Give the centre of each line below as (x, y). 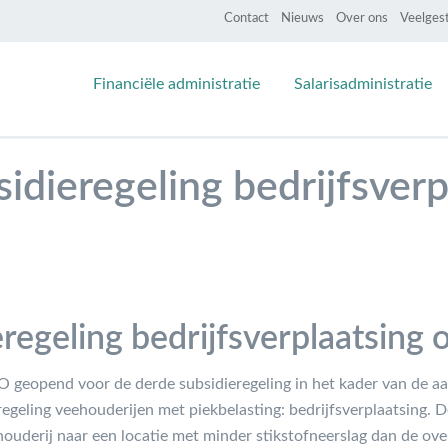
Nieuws (302, 18)
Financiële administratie (176, 84)
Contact (246, 18)
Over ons (361, 18)
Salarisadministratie (362, 84)
